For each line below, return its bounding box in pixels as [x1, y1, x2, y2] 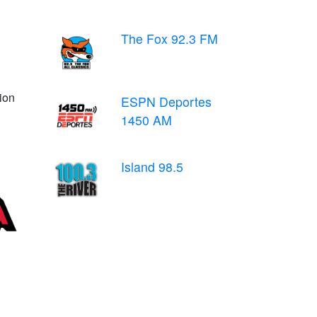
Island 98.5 [121, 158, 183, 175]
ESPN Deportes [121, 93, 212, 110]
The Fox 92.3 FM [121, 30, 218, 47]
